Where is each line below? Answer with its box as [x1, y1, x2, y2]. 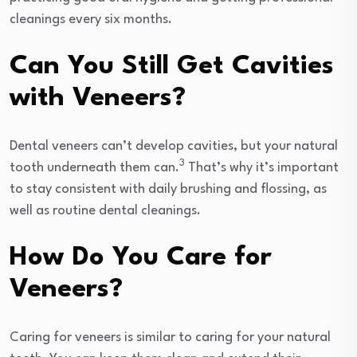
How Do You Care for [10, 244, 272, 271]
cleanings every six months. [10, 12, 172, 26]
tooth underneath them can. [10, 160, 179, 175]
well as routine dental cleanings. [10, 203, 201, 218]
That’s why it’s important [185, 160, 339, 175]
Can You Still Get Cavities [10, 53, 334, 80]
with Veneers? [10, 84, 186, 112]
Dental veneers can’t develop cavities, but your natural [10, 139, 338, 153]
